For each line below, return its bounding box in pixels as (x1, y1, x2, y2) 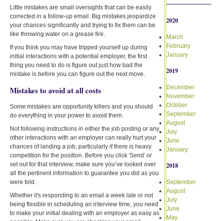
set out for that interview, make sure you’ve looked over (10, 160, 156, 168)
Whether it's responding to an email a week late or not (10, 191, 153, 199)
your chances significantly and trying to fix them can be (10, 21, 155, 29)
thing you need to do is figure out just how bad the (10, 61, 143, 69)
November (166, 92, 194, 100)
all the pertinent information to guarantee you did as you (10, 169, 159, 177)
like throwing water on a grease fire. (10, 30, 105, 37)
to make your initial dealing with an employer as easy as (10, 209, 159, 217)
